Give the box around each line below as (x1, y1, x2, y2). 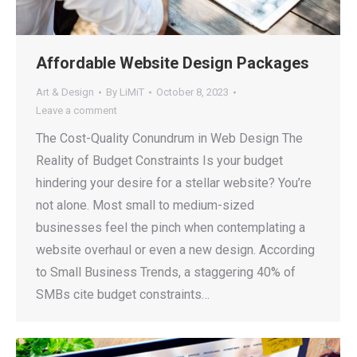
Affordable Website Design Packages (36, 53, 309, 73)
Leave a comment (36, 104, 117, 117)
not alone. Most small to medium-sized (36, 198, 254, 214)
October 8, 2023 (156, 86, 229, 99)
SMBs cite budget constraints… (36, 287, 210, 303)
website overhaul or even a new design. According (36, 242, 315, 258)
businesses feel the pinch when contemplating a (36, 220, 305, 236)
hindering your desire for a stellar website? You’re (36, 175, 312, 191)
